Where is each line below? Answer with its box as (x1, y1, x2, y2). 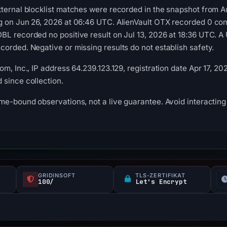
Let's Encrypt (135, 177, 187, 186)
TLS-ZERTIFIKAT (135, 172, 186, 179)
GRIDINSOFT (38, 172, 75, 179)
